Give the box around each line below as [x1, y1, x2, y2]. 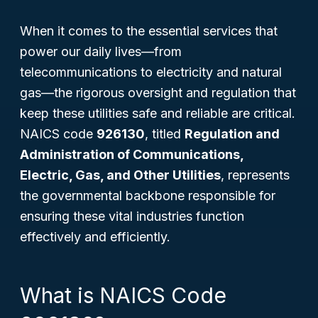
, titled [145, 126, 185, 141]
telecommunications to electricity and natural [20, 65, 282, 79]
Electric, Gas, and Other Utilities [20, 168, 221, 182]
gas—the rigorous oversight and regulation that [20, 85, 296, 100]
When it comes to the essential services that [20, 23, 278, 38]
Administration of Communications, [20, 147, 243, 162]
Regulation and [185, 126, 280, 141]
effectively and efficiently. [20, 229, 170, 244]
